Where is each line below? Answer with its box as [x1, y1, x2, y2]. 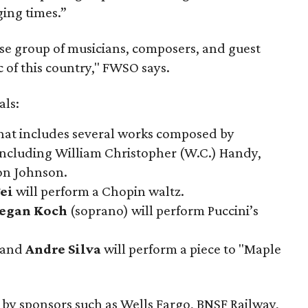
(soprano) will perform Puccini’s [67, 202, 259, 219]
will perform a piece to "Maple [101, 241, 282, 257]
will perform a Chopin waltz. [13, 183, 185, 199]
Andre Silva [25, 241, 102, 257]
